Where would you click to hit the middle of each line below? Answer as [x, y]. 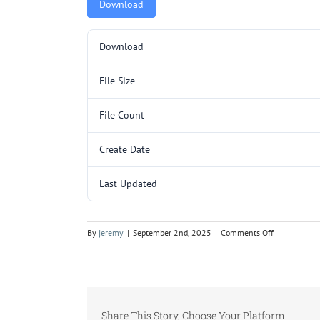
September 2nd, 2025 [172, 232]
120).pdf [288, 289]
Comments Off [247, 232]
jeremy [111, 232]
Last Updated [128, 183]
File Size [117, 80]
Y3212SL [289, 246]
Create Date [125, 149]
